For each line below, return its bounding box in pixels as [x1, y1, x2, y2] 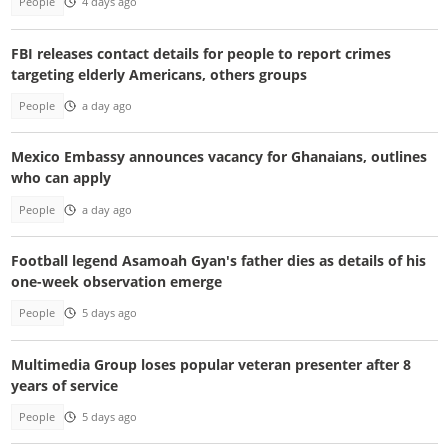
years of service [10, 375, 118, 395]
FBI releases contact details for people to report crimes [10, 43, 391, 63]
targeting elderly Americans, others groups [10, 64, 307, 84]
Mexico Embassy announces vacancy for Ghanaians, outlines [10, 147, 427, 167]
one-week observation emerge [10, 272, 222, 292]
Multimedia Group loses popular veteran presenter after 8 [10, 354, 411, 374]
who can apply [10, 168, 111, 188]
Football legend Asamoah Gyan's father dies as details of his [10, 251, 426, 271]
